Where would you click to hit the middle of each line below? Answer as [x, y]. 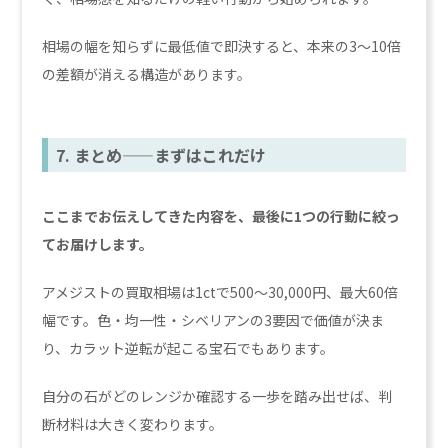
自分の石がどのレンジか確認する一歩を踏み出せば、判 [217, 396]
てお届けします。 [98, 244]
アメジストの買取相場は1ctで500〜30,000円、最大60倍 [220, 292]
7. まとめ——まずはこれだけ [161, 155]
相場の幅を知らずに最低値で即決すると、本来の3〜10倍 [222, 46]
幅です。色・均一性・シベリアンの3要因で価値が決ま [213, 320]
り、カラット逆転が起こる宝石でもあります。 [188, 348]
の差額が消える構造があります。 [147, 74]
